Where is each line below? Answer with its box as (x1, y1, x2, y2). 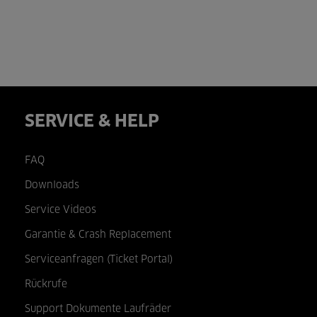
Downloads (25, 180, 79, 190)
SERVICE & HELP (25, 113, 159, 130)
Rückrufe (25, 279, 67, 289)
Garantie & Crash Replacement (25, 229, 171, 240)
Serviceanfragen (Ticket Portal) (25, 254, 173, 265)
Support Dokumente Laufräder (25, 304, 171, 314)
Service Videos (25, 204, 96, 215)
